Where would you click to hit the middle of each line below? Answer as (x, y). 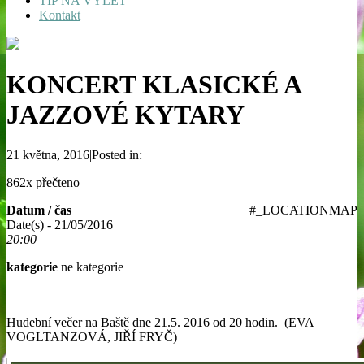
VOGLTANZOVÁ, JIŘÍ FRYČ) (92, 336)
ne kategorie (91, 266)
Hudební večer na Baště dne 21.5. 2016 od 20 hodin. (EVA (160, 322)
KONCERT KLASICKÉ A (154, 85)
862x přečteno (43, 182)
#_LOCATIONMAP (303, 210)
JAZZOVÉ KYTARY (126, 115)
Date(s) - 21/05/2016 (60, 224)
